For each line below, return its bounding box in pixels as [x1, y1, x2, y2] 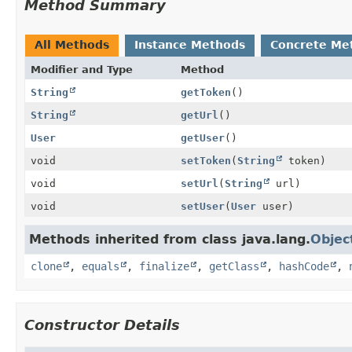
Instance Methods [134, 38, 245, 51]
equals [82, 259, 119, 273]
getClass [209, 259, 259, 273]
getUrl [180, 108, 218, 121]
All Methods [35, 38, 109, 51]
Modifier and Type [31, 63, 133, 75]
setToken [180, 154, 231, 167]
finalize [139, 259, 189, 273]
